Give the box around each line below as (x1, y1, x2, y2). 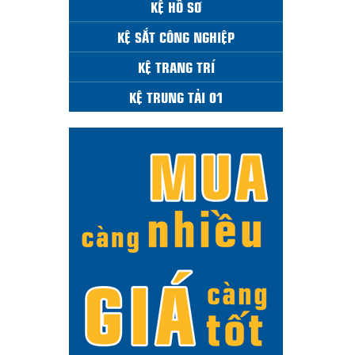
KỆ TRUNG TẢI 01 (128, 86, 223, 106)
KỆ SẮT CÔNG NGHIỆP (117, 26, 235, 46)
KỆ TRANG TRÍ (137, 56, 215, 76)
